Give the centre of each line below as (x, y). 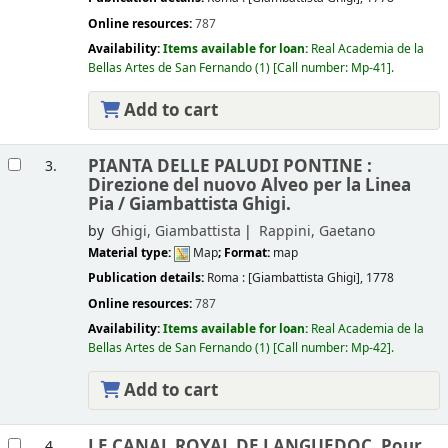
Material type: (130, 253)
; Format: (245, 253)
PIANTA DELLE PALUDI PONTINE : (229, 167)
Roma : (227, 278)
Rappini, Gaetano (316, 232)
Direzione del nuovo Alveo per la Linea (249, 186)
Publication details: (147, 278)
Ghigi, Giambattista (175, 232)
